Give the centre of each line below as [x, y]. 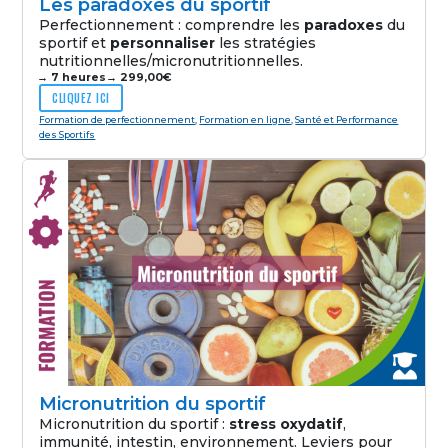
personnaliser [163, 42]
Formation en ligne [245, 120]
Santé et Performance [347, 120]
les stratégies [266, 42]
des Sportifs [67, 135]
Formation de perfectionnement [117, 120]
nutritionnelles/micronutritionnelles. [171, 60]
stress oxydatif [286, 424]
